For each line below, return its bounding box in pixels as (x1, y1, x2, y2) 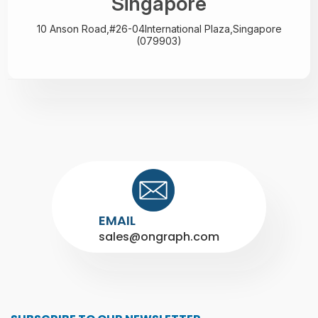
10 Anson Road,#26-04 (36, 23, 145, 35)
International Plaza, (144, 23, 233, 35)
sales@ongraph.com (99, 229, 219, 245)
